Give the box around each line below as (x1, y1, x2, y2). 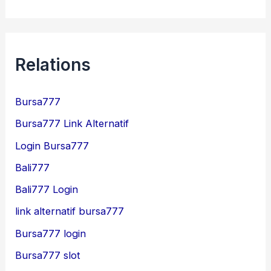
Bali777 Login (15, 183, 79, 196)
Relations (15, 54, 91, 76)
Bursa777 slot (15, 249, 81, 262)
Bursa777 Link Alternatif (15, 117, 129, 130)
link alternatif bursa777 (15, 205, 125, 218)
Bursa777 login (15, 227, 87, 240)
